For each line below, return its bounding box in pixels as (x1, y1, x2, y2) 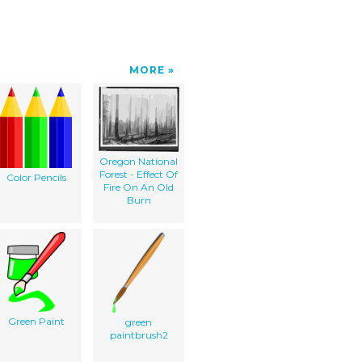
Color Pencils (6, 170, 66, 183)
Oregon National (99, 154, 178, 167)
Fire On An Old (103, 180, 174, 193)
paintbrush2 (109, 328, 168, 341)
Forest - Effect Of (99, 167, 178, 180)
